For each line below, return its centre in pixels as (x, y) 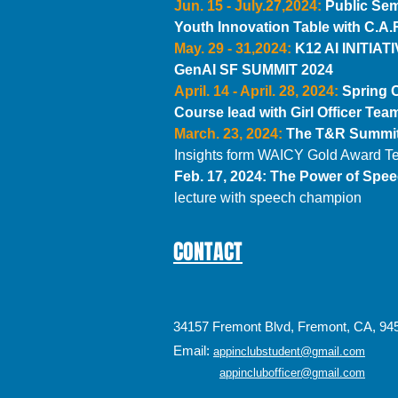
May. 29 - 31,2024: (235, 48)
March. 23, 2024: (230, 134)
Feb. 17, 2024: (222, 176)
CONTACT (208, 252)
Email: (193, 350)
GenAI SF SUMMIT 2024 (254, 70)
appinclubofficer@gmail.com (292, 373)
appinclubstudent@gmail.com (289, 351)
